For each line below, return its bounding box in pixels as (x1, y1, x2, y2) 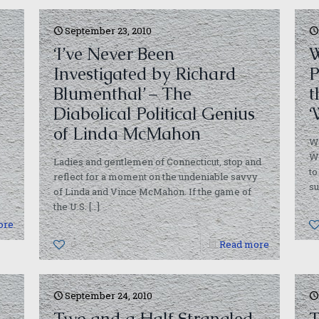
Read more (219, 238, 269, 251)
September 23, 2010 (65, 24, 152, 37)
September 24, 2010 (65, 289, 153, 302)
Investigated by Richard (53, 63, 237, 85)
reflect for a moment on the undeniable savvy (53, 170, 258, 183)
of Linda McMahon (53, 122, 202, 145)
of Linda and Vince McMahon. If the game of (53, 185, 252, 198)
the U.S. (53, 200, 88, 213)
